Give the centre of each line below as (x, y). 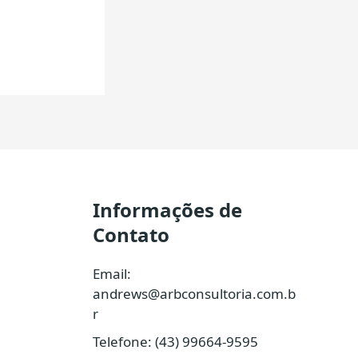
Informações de (167, 209)
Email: (112, 274)
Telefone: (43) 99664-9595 (175, 342)
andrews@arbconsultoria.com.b (194, 294)
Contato (131, 234)
